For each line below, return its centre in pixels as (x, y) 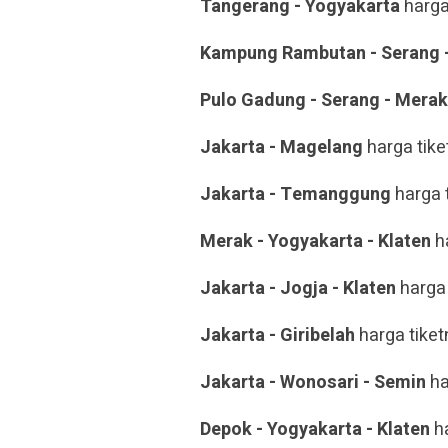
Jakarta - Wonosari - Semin (313, 382)
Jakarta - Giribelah (277, 335)
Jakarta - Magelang (281, 147)
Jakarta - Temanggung (295, 194)
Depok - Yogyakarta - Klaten (315, 429)
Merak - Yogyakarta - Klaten (315, 241)
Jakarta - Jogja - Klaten (298, 288)
